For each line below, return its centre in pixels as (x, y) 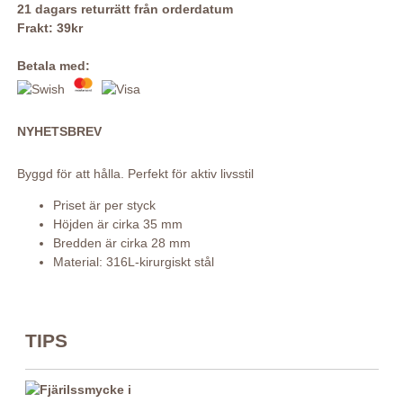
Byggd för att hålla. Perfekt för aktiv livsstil (135, 174)
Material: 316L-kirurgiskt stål (133, 262)
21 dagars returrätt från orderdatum (125, 9)
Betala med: (53, 66)
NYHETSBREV (59, 132)
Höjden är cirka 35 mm (117, 224)
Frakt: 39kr (49, 28)
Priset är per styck (104, 206)
